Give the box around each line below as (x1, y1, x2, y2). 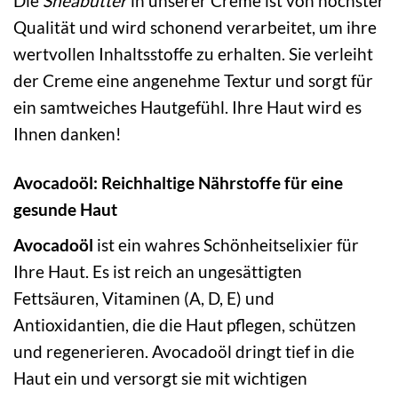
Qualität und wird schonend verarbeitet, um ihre (13, 17, 377, 38)
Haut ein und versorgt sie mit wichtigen (13, 368, 307, 388)
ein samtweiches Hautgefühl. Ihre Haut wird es (13, 97, 362, 118)
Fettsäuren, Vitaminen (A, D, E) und (13, 288, 275, 308)
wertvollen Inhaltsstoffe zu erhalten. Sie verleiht (13, 44, 373, 65)
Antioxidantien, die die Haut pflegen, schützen (13, 314, 356, 335)
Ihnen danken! (13, 123, 122, 145)
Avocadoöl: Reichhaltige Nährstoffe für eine (13, 172, 343, 194)
